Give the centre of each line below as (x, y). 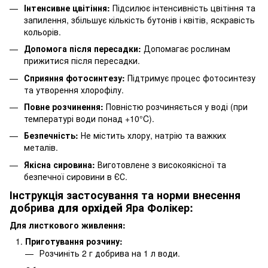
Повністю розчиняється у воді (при (176, 107)
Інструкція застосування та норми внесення (125, 195)
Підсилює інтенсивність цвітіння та (183, 7)
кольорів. (42, 31)
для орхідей (92, 207)
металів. (41, 147)
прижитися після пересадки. (82, 61)
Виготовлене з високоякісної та (161, 164)
